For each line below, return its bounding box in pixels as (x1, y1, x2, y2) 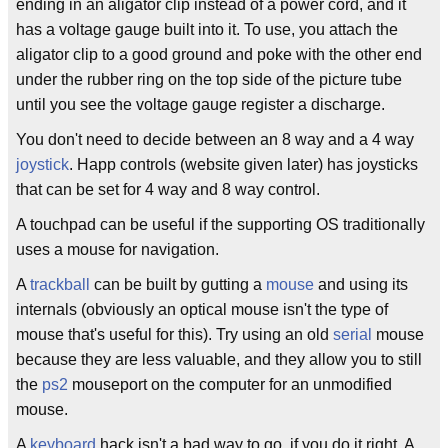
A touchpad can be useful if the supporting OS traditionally (16, 216, 425, 233)
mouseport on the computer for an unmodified (68, 376, 392, 393)
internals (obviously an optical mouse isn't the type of (16, 301, 388, 318)
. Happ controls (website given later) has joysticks (69, 156, 418, 173)
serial (333, 326, 372, 343)
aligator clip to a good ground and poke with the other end (16, 46, 422, 63)
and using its (314, 276, 408, 293)
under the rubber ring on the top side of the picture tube (16, 71, 402, 88)
